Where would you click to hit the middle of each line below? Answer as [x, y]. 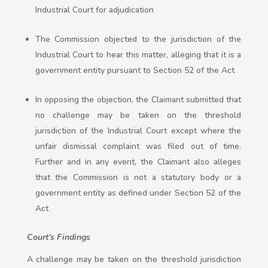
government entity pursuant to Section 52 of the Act [135, 71]
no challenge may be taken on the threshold [138, 115]
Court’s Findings [58, 237]
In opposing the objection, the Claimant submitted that [138, 100]
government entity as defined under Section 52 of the [138, 193]
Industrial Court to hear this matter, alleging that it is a [138, 55]
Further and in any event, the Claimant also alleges [138, 162]
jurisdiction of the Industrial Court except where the [138, 131]
